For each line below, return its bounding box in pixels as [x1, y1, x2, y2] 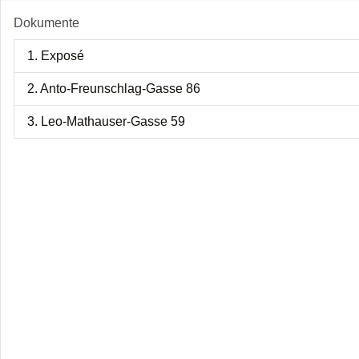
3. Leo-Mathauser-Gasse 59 [27, 114, 185, 128]
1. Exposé [27, 48, 84, 63]
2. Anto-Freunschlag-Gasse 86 [27, 81, 200, 95]
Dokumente [14, 15, 79, 30]
